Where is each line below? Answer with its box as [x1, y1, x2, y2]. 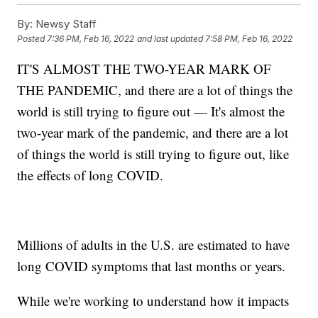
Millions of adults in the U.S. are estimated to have [17, 235, 290, 253]
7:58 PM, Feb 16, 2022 [205, 33, 293, 45]
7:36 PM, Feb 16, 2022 [47, 33, 135, 45]
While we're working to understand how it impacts [17, 291, 290, 309]
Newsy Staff [33, 16, 97, 31]
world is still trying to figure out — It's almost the [17, 102, 285, 120]
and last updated [137, 33, 204, 45]
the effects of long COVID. [17, 165, 164, 184]
